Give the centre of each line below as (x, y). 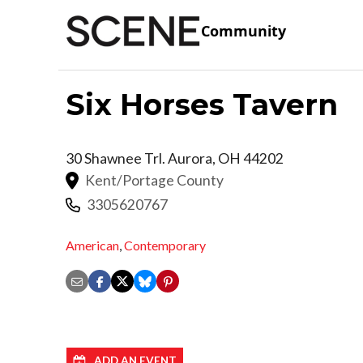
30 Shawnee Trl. (117, 158)
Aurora (190, 158)
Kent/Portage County (154, 180)
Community (243, 31)
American (92, 246)
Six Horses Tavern (202, 104)
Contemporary (165, 246)
